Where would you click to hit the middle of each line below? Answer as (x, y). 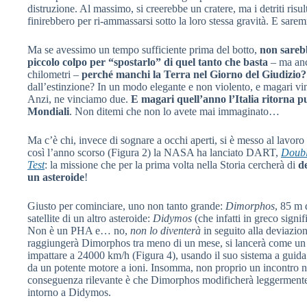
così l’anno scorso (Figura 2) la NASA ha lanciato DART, (154, 152)
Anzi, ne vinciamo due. (79, 99)
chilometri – (54, 74)
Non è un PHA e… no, (79, 230)
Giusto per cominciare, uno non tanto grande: (126, 206)
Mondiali (48, 111)
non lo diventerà (165, 230)
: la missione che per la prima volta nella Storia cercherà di (171, 164)
